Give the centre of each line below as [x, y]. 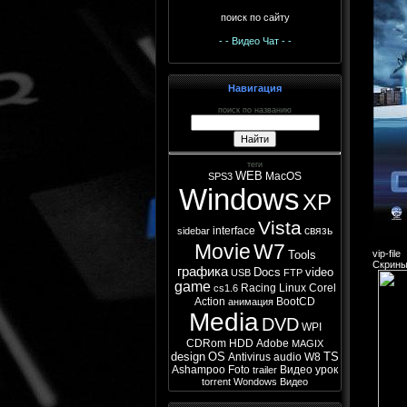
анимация [251, 301]
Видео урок [309, 369]
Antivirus [249, 357]
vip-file [387, 253]
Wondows [255, 381]
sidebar [194, 230]
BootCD [296, 301]
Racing [258, 288]
